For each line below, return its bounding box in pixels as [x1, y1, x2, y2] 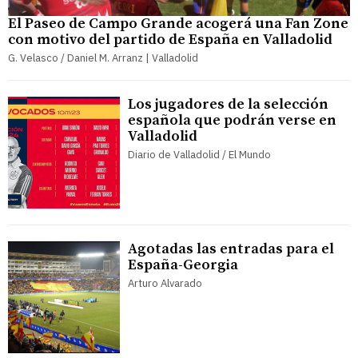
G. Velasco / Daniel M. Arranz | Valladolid [8, 51, 198, 66]
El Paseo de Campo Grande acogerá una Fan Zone [8, 14, 348, 34]
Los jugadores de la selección [128, 95, 328, 114]
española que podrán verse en [128, 111, 336, 130]
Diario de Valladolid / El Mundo [128, 148, 271, 162]
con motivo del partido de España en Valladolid [8, 30, 332, 50]
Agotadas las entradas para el [128, 240, 334, 259]
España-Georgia [128, 256, 238, 275]
